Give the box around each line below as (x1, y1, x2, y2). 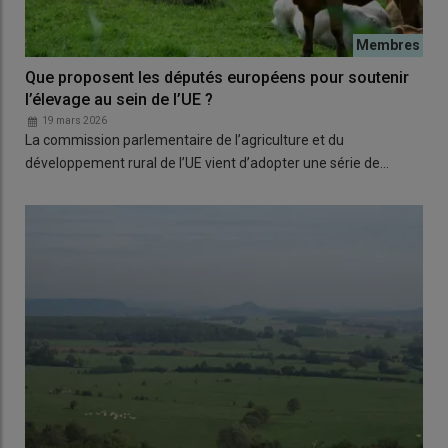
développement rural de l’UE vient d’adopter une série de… (25, 154, 389, 171)
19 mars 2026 (42, 114, 107, 126)
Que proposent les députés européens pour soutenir (25, 67, 409, 87)
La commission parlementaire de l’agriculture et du (25, 131, 344, 148)
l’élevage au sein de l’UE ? (25, 89, 213, 109)
